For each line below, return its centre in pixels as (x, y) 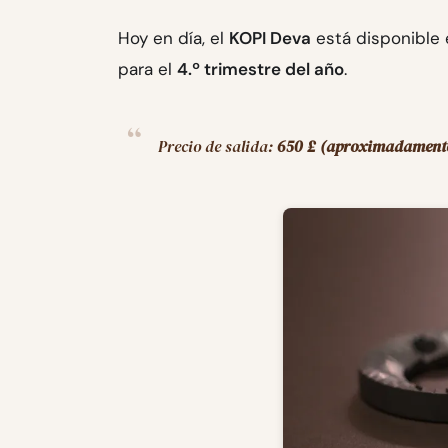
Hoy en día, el (173, 38)
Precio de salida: (217, 146)
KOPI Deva (270, 38)
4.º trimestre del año (260, 69)
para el (147, 69)
